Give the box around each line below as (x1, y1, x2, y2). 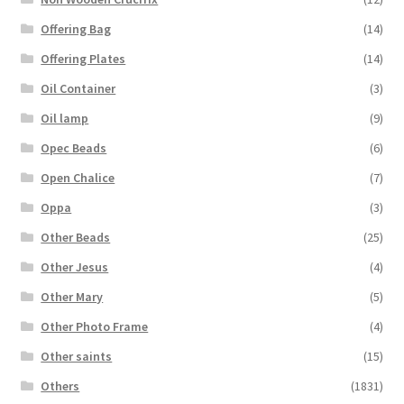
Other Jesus (41, 258, 109, 275)
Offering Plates (41, 50, 126, 67)
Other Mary (41, 288, 104, 305)
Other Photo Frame (41, 317, 149, 335)
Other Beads (41, 228, 111, 245)
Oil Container (41, 79, 116, 96)
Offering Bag (41, 20, 112, 37)
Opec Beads (41, 139, 107, 156)
